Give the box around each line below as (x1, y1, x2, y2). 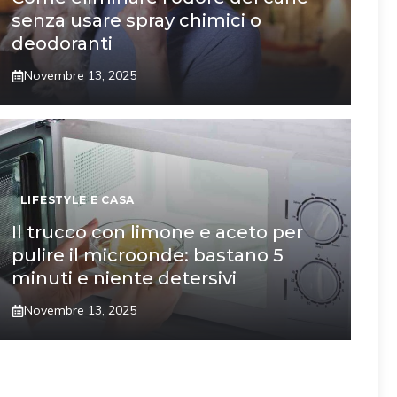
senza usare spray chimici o (11, 10, 261, 31)
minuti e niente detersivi (11, 268, 237, 289)
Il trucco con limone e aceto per (11, 222, 303, 243)
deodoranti (11, 33, 113, 54)
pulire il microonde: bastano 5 (11, 245, 284, 266)
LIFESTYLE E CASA (19, 193, 136, 206)
